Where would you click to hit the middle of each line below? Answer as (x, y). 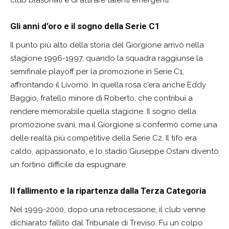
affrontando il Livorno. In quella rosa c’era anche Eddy (108, 85)
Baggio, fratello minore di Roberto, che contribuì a (101, 98)
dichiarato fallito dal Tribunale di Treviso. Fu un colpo (107, 223)
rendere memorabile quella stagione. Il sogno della (103, 112)
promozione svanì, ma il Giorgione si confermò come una (114, 125)
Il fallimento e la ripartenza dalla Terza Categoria (108, 191)
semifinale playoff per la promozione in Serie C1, (97, 72)
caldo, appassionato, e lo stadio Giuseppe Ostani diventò (114, 152)
